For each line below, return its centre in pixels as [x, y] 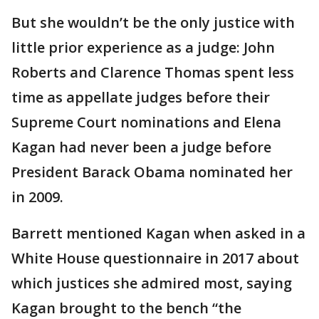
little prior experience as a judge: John [143, 47]
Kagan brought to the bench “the [126, 308]
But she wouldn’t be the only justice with [153, 22]
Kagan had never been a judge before [141, 147]
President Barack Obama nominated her [152, 172]
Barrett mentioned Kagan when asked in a [158, 233]
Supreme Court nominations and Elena [146, 122]
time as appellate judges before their [141, 97]
